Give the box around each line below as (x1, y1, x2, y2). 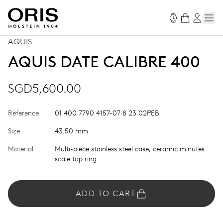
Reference (8, 109, 39, 117)
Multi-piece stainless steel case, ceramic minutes (55, 145, 205, 153)
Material (8, 145, 33, 153)
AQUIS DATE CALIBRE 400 (8, 52, 200, 71)
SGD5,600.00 (8, 81, 81, 96)
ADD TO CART (75, 189, 136, 198)
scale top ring (55, 155, 97, 163)
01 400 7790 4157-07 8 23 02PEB (55, 109, 159, 117)
